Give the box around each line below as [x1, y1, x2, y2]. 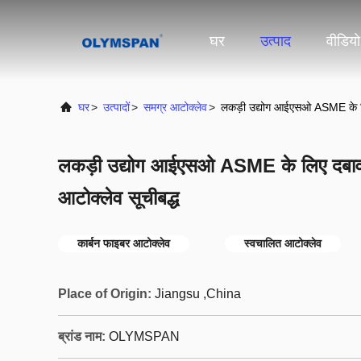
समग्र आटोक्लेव [143, 101, 207, 114]
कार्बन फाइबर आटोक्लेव [77, 237, 170, 250]
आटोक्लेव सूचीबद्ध [58, 187, 179, 209]
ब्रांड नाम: [58, 330, 106, 343]
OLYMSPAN [109, 330, 180, 343]
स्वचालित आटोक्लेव [244, 237, 322, 250]
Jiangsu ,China [155, 287, 241, 301]
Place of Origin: [58, 287, 151, 301]
